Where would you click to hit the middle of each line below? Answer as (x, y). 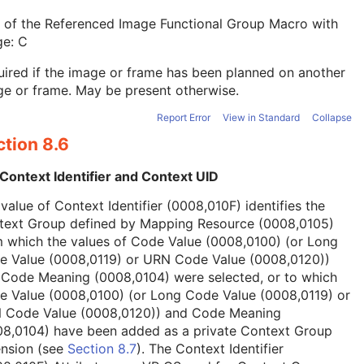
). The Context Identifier (210, 348)
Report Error (184, 118)
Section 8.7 (102, 348)
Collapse (332, 118)
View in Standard (261, 118)
